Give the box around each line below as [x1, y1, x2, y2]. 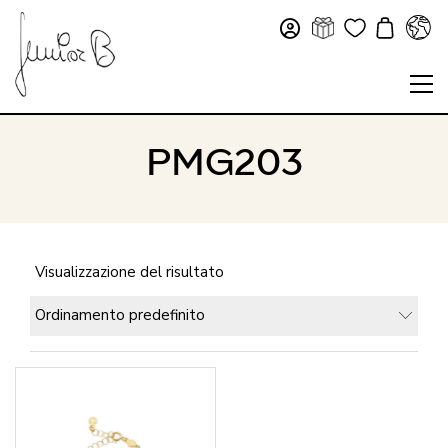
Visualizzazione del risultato [35, 262, 224, 282]
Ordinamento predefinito [35, 305, 205, 325]
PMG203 [145, 144, 303, 183]
